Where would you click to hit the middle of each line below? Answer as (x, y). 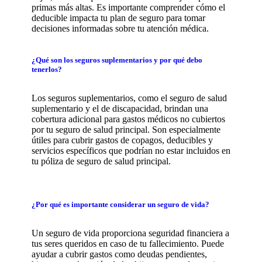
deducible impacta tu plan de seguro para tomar (118, 18)
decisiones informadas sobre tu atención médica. (120, 28)
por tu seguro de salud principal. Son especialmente (126, 129)
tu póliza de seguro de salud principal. (101, 161)
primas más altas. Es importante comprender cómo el (128, 7)
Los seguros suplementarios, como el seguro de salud (129, 98)
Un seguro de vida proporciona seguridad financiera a (130, 233)
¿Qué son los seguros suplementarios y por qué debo (117, 60)
